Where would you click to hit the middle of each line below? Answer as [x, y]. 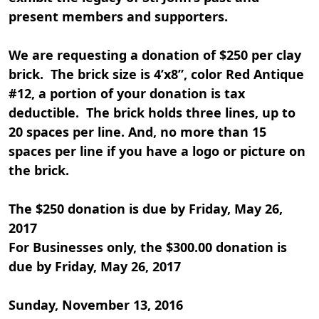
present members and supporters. [122, 16]
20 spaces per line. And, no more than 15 [137, 131]
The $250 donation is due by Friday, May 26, [146, 208]
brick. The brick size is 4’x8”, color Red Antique [156, 74]
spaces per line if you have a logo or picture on [157, 151]
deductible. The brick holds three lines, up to [152, 112]
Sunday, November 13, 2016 [96, 304]
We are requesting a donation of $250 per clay [155, 54]
